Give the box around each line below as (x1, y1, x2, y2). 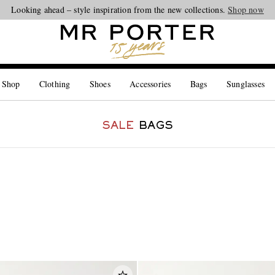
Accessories (130, 78, 171, 90)
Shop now (228, 4, 264, 15)
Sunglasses (227, 78, 265, 90)
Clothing (39, 78, 71, 90)
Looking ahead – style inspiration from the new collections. (11, 4, 228, 15)
